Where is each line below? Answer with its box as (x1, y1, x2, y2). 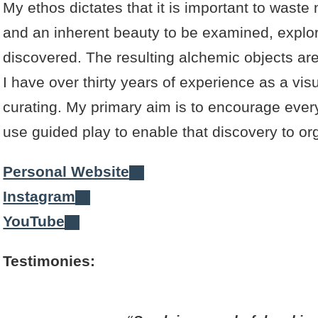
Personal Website (3, 163, 130, 180)
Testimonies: (3, 253, 96, 270)
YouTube (3, 213, 65, 230)
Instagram (3, 188, 76, 205)
